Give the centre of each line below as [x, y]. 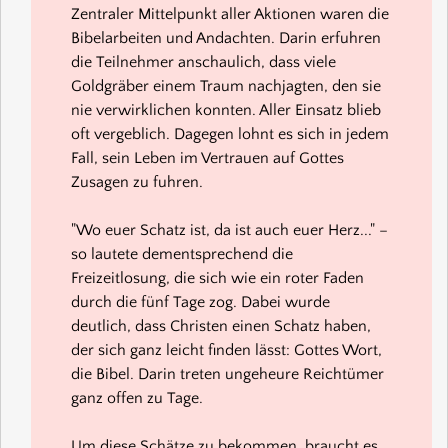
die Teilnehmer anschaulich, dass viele [203, 61]
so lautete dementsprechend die [182, 253]
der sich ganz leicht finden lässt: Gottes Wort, [226, 349]
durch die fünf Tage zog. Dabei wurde [200, 301]
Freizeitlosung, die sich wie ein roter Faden [217, 277]
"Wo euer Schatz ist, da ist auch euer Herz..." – [229, 229]
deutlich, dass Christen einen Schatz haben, [221, 325]
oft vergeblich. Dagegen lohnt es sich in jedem [230, 133]
